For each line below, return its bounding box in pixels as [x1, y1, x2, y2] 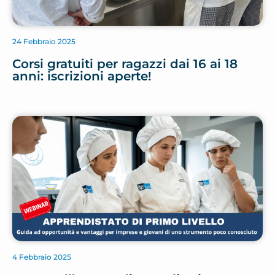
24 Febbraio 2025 [12, 37, 76, 47]
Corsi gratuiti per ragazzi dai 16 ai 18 [12, 56, 238, 72]
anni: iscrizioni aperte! [12, 69, 152, 84]
